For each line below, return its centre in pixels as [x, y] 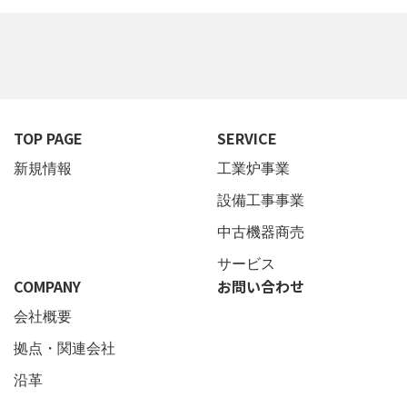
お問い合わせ [261, 287]
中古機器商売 [261, 233]
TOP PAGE [48, 139]
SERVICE [247, 139]
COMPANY [47, 287]
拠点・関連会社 [66, 349]
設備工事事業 [261, 201]
